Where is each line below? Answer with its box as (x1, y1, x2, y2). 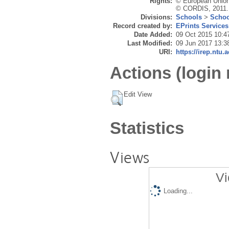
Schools (176, 13, 202, 21)
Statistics (110, 118, 184, 138)
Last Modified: (127, 39, 172, 48)
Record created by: (113, 22, 172, 30)
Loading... (163, 187, 193, 195)
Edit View (124, 90, 152, 98)
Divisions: (141, 13, 172, 21)
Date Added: (134, 31, 172, 39)
